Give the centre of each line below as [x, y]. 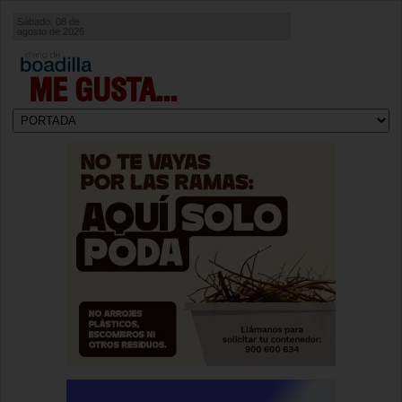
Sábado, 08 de [48, 22]
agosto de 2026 [51, 31]
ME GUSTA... [103, 93]
